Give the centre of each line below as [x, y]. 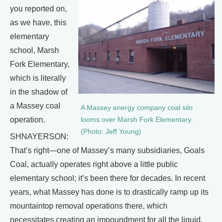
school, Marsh [34, 50]
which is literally [38, 78]
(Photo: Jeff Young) [111, 132]
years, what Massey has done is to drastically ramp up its [109, 192]
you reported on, [38, 8]
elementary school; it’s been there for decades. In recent [108, 178]
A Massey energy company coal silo [137, 108]
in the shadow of [39, 92]
